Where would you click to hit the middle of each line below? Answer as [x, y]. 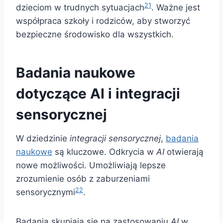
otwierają [184, 152]
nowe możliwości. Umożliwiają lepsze [91, 166]
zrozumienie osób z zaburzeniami [83, 179]
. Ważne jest [176, 8]
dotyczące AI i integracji [98, 94]
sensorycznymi [46, 192]
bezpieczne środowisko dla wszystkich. [95, 35]
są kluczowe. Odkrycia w [104, 152]
